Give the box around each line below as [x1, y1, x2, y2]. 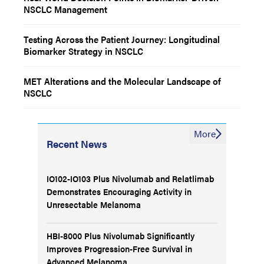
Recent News [47, 137, 107, 151]
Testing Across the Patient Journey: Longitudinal [24, 32, 220, 46]
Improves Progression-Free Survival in [47, 242, 192, 255]
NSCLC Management [24, 2, 107, 16]
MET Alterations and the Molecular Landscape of [24, 74, 220, 88]
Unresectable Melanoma [47, 198, 141, 210]
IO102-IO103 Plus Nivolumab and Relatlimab [47, 172, 214, 184]
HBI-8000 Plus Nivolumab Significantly [47, 229, 194, 242]
